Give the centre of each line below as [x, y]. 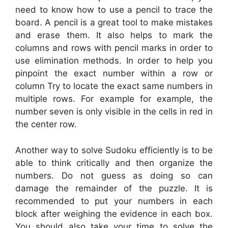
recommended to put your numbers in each [114, 201]
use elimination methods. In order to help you [114, 61]
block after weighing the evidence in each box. [114, 213]
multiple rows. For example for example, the [114, 99]
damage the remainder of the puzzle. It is [114, 188]
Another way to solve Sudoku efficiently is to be [114, 150]
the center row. [46, 124]
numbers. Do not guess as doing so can [114, 175]
